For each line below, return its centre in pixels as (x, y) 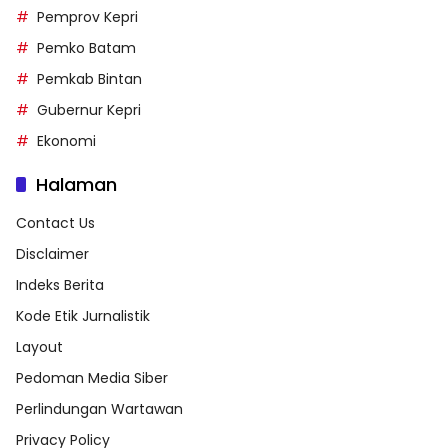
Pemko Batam (86, 47)
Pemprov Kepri (87, 16)
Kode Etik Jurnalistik (83, 315)
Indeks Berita (60, 284)
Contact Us (55, 222)
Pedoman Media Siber (92, 377)
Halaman (76, 184)
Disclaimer (52, 253)
